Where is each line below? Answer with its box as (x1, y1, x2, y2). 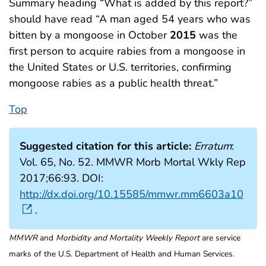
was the (196, 27, 237, 42)
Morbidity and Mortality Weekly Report (56, 232, 199, 243)
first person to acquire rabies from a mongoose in (9, 43, 245, 58)
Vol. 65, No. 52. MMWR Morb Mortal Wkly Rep (20, 154, 246, 169)
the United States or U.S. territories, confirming (9, 59, 232, 74)
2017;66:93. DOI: (20, 170, 103, 185)
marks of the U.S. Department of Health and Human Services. (9, 248, 235, 259)
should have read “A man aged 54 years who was (9, 11, 251, 26)
